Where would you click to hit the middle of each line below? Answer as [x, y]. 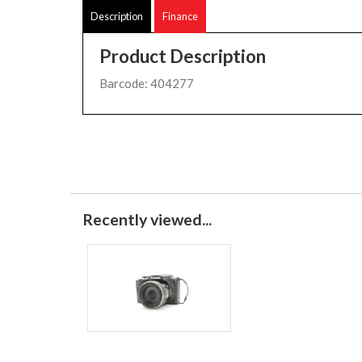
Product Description [183, 56]
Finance [180, 16]
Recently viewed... [147, 219]
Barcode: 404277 [147, 83]
